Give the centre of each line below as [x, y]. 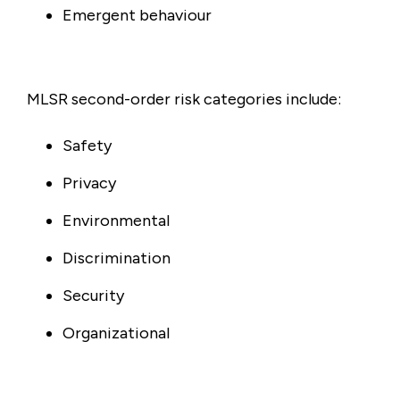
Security [95, 296]
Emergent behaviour [139, 15]
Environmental [118, 221]
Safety [89, 146]
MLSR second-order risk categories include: [186, 99]
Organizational [118, 333]
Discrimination [117, 258]
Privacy [91, 183]
